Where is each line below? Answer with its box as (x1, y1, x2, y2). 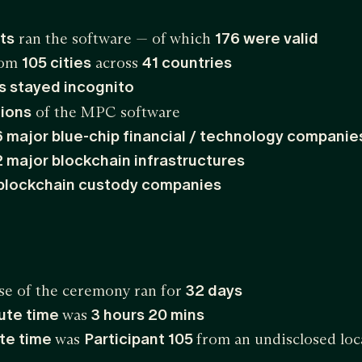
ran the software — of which (15, 29, 215, 48)
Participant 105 (84, 330, 196, 348)
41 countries (142, 53, 232, 72)
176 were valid (215, 29, 318, 48)
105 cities (22, 53, 91, 72)
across (91, 53, 142, 72)
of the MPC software (32, 103, 180, 121)
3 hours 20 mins (91, 305, 204, 324)
